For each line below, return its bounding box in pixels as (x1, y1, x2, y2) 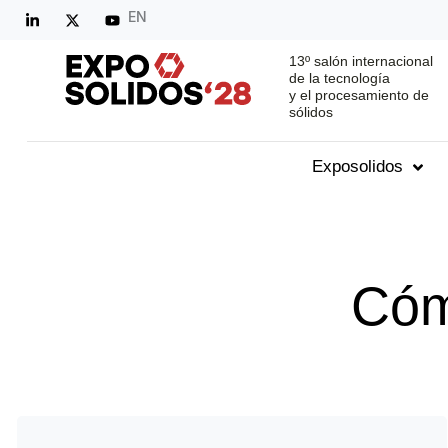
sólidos (288, 104, 333, 121)
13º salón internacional (288, 53, 433, 70)
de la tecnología (288, 70, 390, 87)
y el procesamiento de (288, 87, 429, 104)
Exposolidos (312, 157, 404, 177)
